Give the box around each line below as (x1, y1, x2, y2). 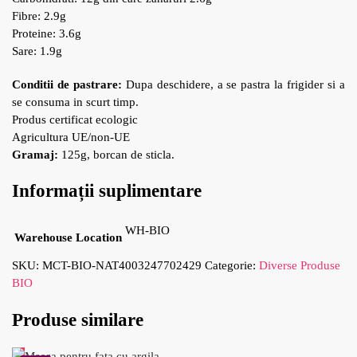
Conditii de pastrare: (12, 77, 122, 91)
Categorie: (205, 259, 259, 273)
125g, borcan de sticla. (61, 147, 175, 161)
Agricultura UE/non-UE (12, 130, 130, 143)
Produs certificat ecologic (12, 112, 138, 126)
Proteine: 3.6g (12, 27, 81, 41)
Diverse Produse (259, 259, 340, 273)
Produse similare (12, 309, 143, 330)
